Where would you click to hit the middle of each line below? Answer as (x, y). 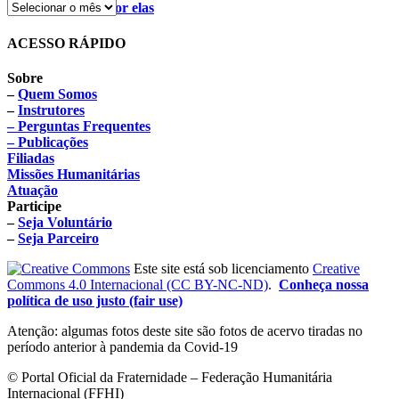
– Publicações (48, 142)
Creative (336, 269)
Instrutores (51, 110)
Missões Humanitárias (73, 175)
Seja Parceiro (58, 239)
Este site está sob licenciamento (221, 269)
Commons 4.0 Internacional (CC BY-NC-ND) (138, 285)
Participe (34, 207)
